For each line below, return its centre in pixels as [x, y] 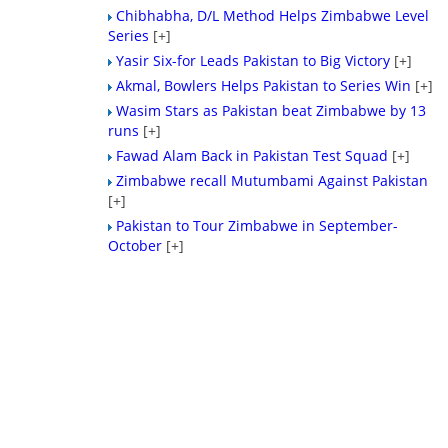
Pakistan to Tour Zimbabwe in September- [257, 225]
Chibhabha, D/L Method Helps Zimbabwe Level [273, 15]
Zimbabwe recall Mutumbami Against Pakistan [272, 180]
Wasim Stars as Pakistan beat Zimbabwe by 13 [271, 110]
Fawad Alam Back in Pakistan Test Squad [252, 155]
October [135, 245]
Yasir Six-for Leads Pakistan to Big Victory [253, 60]
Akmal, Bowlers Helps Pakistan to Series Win [264, 85]
